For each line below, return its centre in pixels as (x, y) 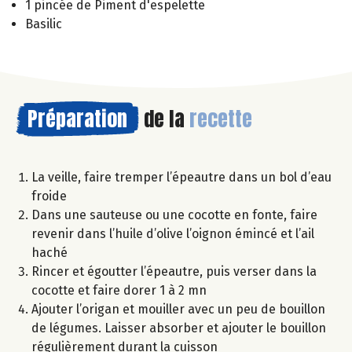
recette (221, 118)
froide (49, 196)
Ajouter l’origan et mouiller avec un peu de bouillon (178, 309)
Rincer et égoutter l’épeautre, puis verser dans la (174, 271)
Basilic (44, 24)
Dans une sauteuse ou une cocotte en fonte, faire (174, 214)
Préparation (77, 118)
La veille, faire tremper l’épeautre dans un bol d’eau (181, 177)
